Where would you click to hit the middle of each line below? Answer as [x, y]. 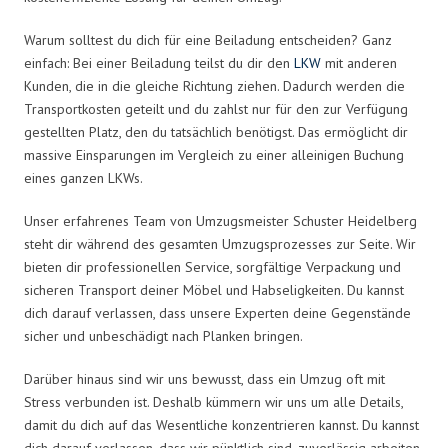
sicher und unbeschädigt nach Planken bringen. [163, 335]
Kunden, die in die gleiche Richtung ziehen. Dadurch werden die [214, 85]
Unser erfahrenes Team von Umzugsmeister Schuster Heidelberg [220, 220]
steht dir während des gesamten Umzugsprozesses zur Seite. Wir [220, 243]
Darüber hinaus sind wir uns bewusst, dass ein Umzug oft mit [204, 378]
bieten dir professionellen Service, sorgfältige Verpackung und [212, 266]
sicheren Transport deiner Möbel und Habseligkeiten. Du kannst [214, 289]
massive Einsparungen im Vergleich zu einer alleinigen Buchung [214, 154]
